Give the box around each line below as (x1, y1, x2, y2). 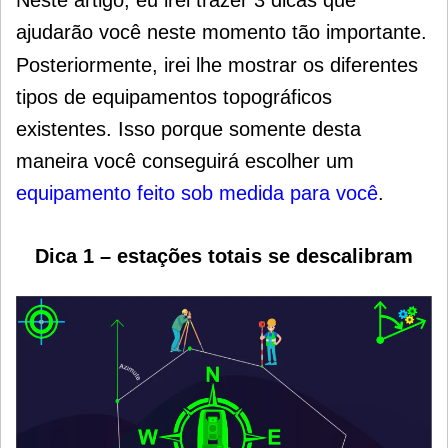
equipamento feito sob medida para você (16, 181, 378, 204)
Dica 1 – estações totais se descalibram (35, 244, 413, 267)
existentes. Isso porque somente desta (16, 117, 361, 140)
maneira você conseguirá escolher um (16, 149, 354, 172)
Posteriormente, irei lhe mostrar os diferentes (16, 53, 418, 76)
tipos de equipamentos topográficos (16, 85, 332, 108)
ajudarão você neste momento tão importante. (16, 20, 427, 43)
